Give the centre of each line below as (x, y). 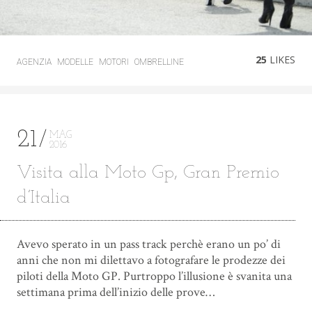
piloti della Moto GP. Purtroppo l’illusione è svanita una (154, 276)
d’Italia (43, 198)
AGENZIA (34, 62)
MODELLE (75, 62)
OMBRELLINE (159, 62)
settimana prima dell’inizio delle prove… (115, 292)
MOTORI (114, 62)
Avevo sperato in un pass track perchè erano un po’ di (148, 244)
